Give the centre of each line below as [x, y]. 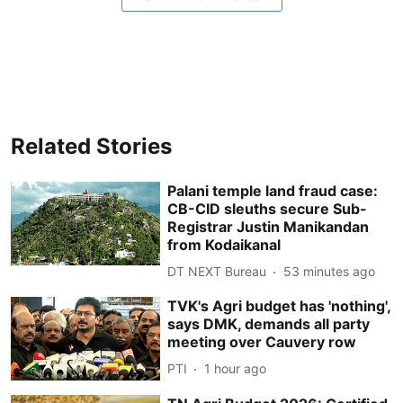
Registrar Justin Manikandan [269, 226]
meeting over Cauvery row [262, 341]
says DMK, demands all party [269, 323]
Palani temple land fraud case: [273, 190]
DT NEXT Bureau [217, 271]
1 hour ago [236, 368]
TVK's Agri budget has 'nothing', [279, 305]
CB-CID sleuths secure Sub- [268, 208]
